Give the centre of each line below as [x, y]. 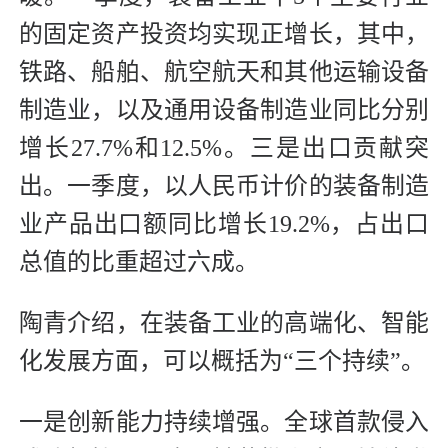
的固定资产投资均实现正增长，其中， [224, 34]
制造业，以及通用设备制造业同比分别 [224, 110]
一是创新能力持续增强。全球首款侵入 [224, 422]
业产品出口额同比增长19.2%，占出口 [224, 224]
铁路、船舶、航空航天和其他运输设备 [224, 72]
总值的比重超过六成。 [139, 262]
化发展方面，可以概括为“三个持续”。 [222, 361]
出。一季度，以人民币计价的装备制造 [224, 186]
